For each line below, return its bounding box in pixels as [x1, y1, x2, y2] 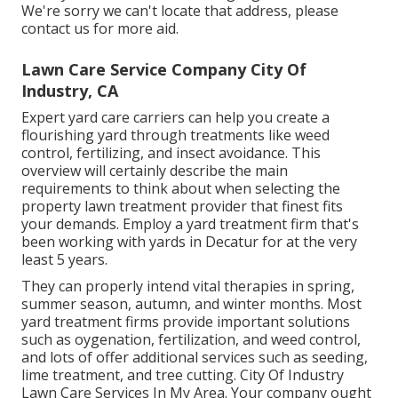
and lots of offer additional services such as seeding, [21, 347, 368, 368]
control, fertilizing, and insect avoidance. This [21, 143, 321, 163]
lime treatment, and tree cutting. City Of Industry [21, 365, 344, 386]
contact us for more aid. [21, 19, 179, 39]
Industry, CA [21, 80, 118, 102]
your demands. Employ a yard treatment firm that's [21, 214, 359, 235]
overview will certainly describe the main [21, 161, 288, 181]
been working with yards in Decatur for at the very [21, 232, 357, 252]
